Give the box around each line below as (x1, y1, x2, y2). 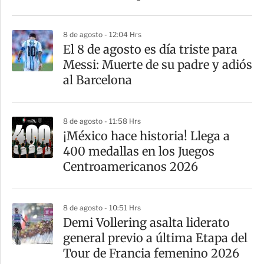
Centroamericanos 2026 (63, 159, 198, 174)
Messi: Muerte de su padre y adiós (63, 57, 252, 72)
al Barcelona (63, 72, 132, 88)
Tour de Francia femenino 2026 (63, 246, 239, 261)
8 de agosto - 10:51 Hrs (63, 203, 141, 213)
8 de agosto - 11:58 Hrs (63, 117, 141, 126)
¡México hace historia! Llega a (63, 128, 230, 144)
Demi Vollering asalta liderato (63, 215, 230, 230)
